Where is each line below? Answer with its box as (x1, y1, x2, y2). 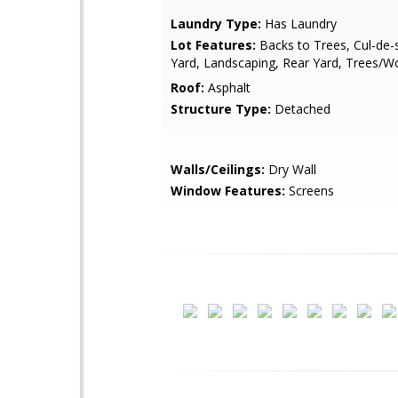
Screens (285, 182, 334, 199)
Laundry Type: (171, 15, 261, 32)
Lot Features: (171, 36, 256, 53)
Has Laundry (261, 15, 337, 32)
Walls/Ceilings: (171, 161, 265, 178)
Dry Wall (265, 161, 316, 178)
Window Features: (171, 182, 285, 199)
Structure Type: (171, 100, 271, 117)
